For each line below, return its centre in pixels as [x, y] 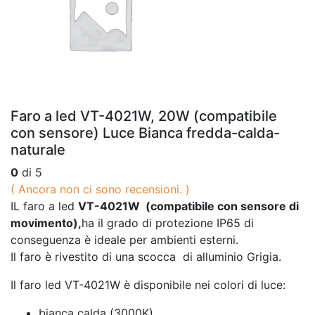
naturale [38, 149]
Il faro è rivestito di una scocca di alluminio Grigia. [146, 256]
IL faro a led [44, 206]
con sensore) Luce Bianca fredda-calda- [145, 133]
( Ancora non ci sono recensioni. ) [100, 189]
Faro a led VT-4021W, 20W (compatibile [144, 116]
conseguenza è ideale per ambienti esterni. [124, 239]
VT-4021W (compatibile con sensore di [188, 206]
